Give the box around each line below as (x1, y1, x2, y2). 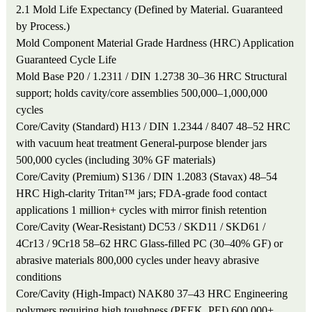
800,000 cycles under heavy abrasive (97, 253, 260, 266)
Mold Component (16, 36, 95, 49)
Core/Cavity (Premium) (16, 170, 120, 182)
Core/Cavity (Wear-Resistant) (16, 220, 146, 233)
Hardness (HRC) (166, 36, 241, 49)
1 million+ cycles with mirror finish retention (71, 203, 267, 216)
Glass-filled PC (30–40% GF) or (140, 237, 283, 249)
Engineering (234, 287, 288, 299)
